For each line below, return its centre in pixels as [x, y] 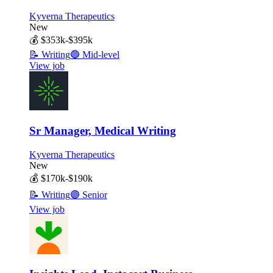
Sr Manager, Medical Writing [103, 130]
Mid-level [100, 55]
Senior [94, 194]
